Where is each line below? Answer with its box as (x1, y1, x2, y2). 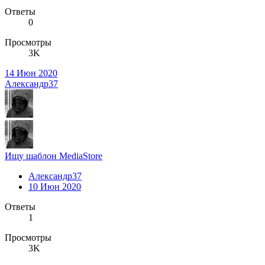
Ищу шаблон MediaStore (5, 150, 102, 161)
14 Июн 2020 (5, 67, 57, 78)
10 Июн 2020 (28, 181, 81, 192)
